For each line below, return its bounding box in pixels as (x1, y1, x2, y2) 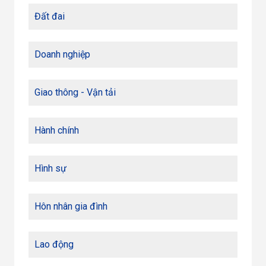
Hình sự (34, 162, 66, 174)
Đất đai (34, 10, 65, 22)
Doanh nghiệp (34, 48, 90, 60)
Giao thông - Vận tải (34, 86, 116, 98)
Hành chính (34, 124, 79, 136)
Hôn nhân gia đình (34, 200, 107, 212)
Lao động (34, 238, 74, 250)
